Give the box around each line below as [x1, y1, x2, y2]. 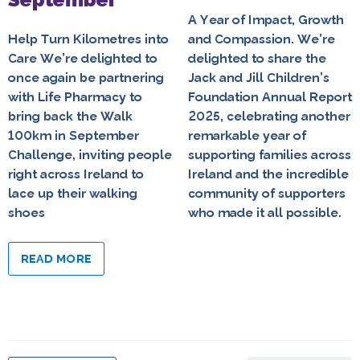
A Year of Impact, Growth [188, 11, 344, 27]
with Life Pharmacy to [8, 88, 142, 104]
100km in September [8, 127, 139, 143]
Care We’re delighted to [8, 50, 157, 66]
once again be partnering [8, 69, 164, 85]
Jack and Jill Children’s [188, 69, 329, 85]
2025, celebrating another [188, 108, 350, 124]
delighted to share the [188, 50, 326, 66]
